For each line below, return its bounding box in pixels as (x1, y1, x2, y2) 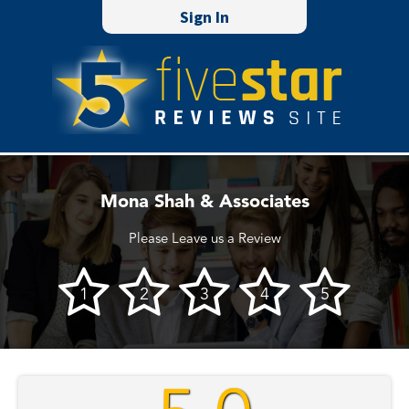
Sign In (180, 6, 229, 27)
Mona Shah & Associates (100, 194, 309, 212)
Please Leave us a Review (128, 233, 281, 246)
